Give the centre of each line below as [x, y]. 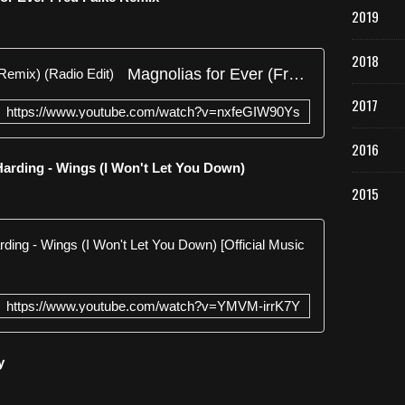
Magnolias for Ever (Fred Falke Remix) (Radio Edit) [297, 74]
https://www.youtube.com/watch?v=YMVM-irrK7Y [153, 306]
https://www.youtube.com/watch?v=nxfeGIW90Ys [153, 112]
